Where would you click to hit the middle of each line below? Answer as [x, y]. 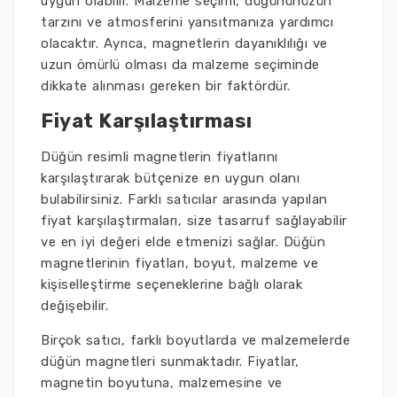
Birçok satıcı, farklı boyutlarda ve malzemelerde [195, 341]
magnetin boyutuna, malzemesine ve [162, 383]
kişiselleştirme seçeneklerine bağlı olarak [171, 285]
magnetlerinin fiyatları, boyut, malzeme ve [179, 264]
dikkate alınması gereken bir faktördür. [166, 86]
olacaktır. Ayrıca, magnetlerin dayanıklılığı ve [184, 44]
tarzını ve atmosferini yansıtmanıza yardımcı [187, 23]
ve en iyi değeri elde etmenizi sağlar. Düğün [183, 242]
